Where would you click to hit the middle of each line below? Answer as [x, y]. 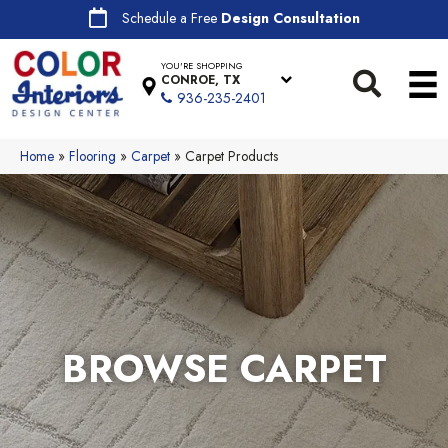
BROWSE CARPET [224, 369]
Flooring [92, 155]
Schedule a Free [171, 18]
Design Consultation [290, 18]
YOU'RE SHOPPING [202, 66]
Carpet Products [231, 155]
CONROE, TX [201, 80]
